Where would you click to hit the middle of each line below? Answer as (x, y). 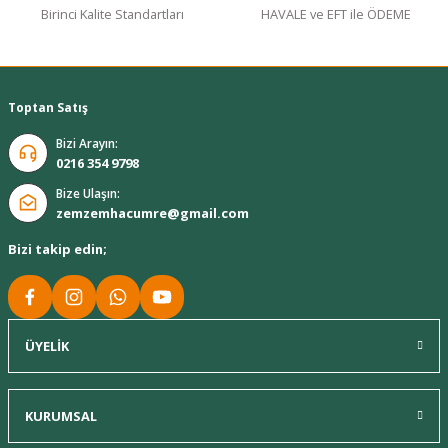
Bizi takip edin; (57, 249)
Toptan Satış (48, 107)
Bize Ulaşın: (88, 192)
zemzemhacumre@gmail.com (152, 212)
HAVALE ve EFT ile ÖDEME (336, 14)
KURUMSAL (61, 416)
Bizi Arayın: (87, 142)
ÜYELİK (47, 346)
